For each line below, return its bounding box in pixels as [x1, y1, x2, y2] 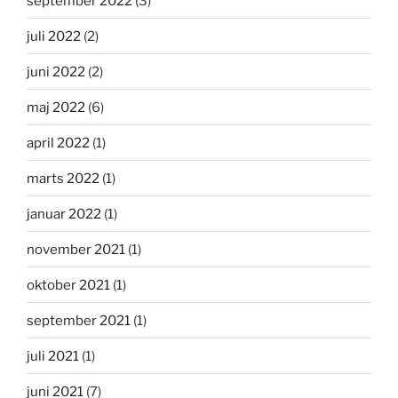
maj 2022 [27, 99, 85, 115]
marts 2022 [27, 170, 99, 187]
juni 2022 [27, 63, 85, 80]
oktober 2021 [27, 276, 110, 293]
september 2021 [27, 312, 131, 329]
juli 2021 [27, 347, 79, 364]
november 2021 [27, 241, 125, 258]
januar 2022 [27, 205, 101, 222]
